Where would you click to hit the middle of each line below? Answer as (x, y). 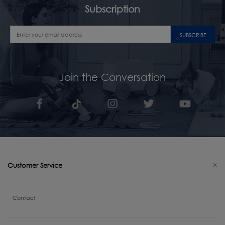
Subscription (113, 9)
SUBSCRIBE (193, 35)
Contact (24, 197)
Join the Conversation (113, 77)
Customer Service (35, 165)
